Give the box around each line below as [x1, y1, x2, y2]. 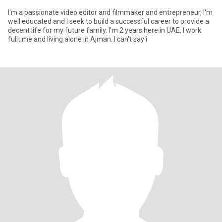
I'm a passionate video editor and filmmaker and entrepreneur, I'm [8, 8, 213, 16]
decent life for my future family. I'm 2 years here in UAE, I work [8, 26, 201, 34]
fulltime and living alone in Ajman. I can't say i [8, 35, 147, 43]
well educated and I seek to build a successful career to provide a [8, 17, 209, 25]
